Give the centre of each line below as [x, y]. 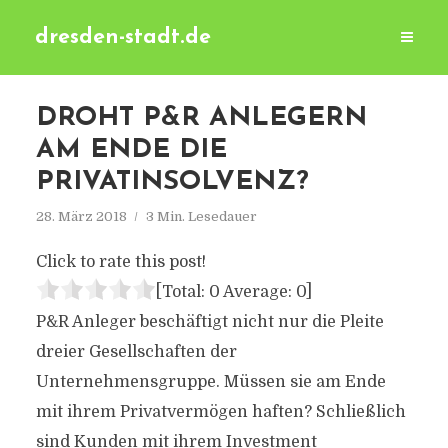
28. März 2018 [81, 216]
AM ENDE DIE [131, 150]
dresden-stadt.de [123, 37]
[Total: [182, 292]
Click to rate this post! [120, 262]
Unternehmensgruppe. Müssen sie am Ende [210, 382]
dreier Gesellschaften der [136, 352]
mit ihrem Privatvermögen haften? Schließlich [220, 412]
